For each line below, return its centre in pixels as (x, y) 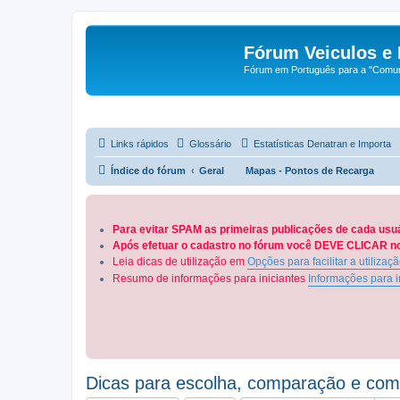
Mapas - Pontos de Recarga (310, 170)
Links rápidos (140, 143)
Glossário (210, 143)
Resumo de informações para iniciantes (210, 279)
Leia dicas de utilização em (180, 262)
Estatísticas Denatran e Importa (322, 143)
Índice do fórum (148, 170)
